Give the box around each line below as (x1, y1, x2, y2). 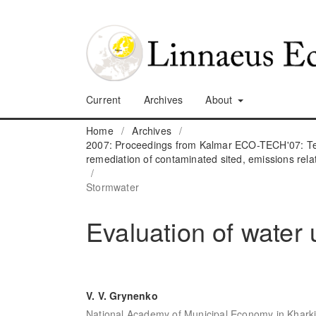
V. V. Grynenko (86, 288, 158, 303)
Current (86, 92, 121, 107)
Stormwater (86, 179, 139, 194)
